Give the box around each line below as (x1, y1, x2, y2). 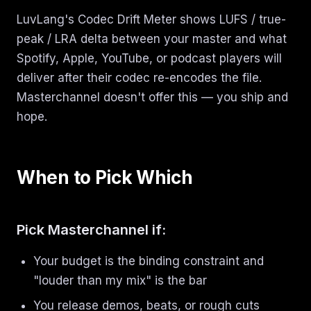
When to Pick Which (17, 167, 193, 188)
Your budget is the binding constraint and (33, 254, 264, 268)
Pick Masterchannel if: (17, 221, 166, 238)
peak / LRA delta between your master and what (17, 32, 287, 46)
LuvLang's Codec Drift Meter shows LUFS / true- (17, 12, 286, 26)
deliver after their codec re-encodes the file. (17, 71, 262, 85)
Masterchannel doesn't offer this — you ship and (17, 90, 288, 104)
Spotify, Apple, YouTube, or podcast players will (17, 51, 282, 65)
